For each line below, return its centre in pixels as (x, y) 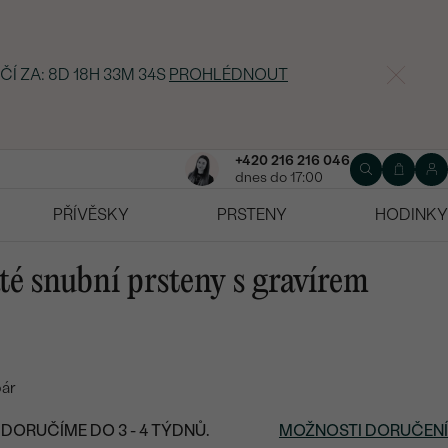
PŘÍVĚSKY (91, 215)
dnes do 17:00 (278, 178)
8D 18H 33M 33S (107, 74)
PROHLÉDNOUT (228, 74)
